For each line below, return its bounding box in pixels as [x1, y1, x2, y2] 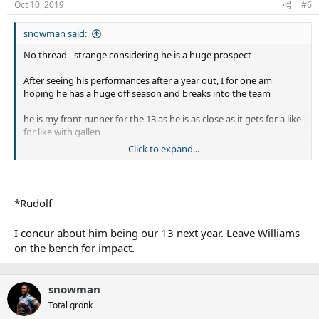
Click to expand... [128, 142, 199, 156]
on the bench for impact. [14, 240, 135, 255]
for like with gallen [23, 125, 100, 139]
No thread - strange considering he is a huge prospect [23, 48, 251, 62]
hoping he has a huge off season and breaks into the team [23, 87, 271, 100]
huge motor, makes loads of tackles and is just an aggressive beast [23, 151, 303, 164]
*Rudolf [14, 195, 52, 210]
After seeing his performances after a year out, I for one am [23, 74, 272, 88]
